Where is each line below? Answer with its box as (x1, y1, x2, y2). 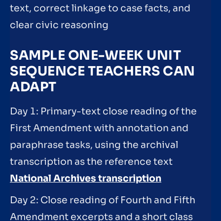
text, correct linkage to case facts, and (10, 2, 190, 15)
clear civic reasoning (10, 19, 109, 32)
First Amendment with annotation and (10, 122, 188, 135)
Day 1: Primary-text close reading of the (10, 106, 197, 118)
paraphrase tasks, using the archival (10, 139, 178, 151)
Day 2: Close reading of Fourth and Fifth (10, 194, 195, 206)
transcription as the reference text (10, 156, 173, 168)
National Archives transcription (10, 173, 161, 185)
